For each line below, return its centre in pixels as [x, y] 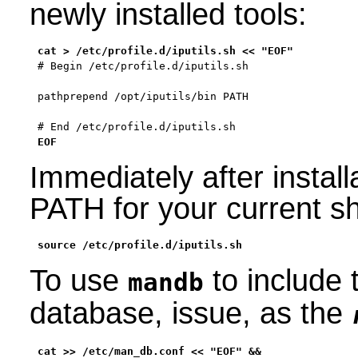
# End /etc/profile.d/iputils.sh [136, 127]
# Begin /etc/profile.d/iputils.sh [143, 66]
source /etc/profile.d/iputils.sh [139, 245]
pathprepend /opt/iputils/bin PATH [143, 97]
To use [78, 281]
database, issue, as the [190, 314]
